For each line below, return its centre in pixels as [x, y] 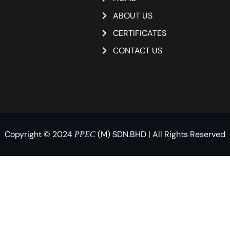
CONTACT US [137, 50]
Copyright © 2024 [40, 134]
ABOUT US [132, 15]
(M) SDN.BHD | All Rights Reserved [160, 134]
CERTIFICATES [139, 33]
